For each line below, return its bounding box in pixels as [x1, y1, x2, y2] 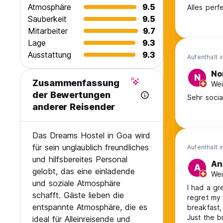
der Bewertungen [32, 90, 111, 101]
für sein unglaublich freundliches [32, 142, 149, 153]
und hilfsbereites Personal [32, 154, 127, 165]
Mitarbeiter [28, 26, 68, 36]
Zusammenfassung [32, 78, 119, 89]
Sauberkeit [28, 14, 67, 24]
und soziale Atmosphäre [32, 178, 120, 189]
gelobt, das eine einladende [32, 166, 135, 177]
